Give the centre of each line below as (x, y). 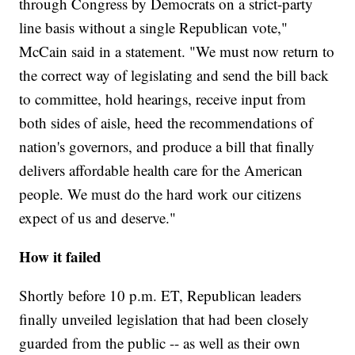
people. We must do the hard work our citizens (160, 194)
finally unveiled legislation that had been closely (164, 319)
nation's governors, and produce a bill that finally (167, 147)
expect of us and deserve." (98, 218)
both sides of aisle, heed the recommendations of (166, 123)
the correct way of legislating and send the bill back (174, 75)
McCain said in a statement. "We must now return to (177, 52)
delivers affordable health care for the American (161, 170)
